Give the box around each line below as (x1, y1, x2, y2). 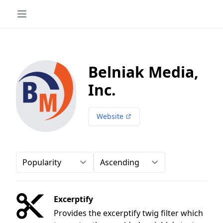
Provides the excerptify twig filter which (54, 208, 203, 219)
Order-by (15, 152, 50, 163)
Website (96, 111, 123, 121)
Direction (93, 152, 128, 163)
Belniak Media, (88, 62, 199, 82)
